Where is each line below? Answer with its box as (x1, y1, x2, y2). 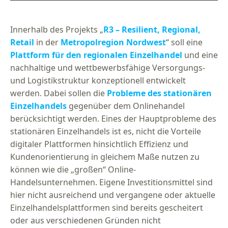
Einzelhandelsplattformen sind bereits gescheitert (10, 202, 203, 214)
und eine (182, 49, 218, 61)
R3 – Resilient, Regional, (103, 24, 201, 36)
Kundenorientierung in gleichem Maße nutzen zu (10, 151, 199, 163)
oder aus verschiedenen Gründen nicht (10, 215, 161, 226)
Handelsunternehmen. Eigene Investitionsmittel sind (10, 177, 213, 188)
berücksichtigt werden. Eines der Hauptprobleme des (10, 113, 216, 125)
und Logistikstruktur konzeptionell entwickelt (10, 75, 186, 87)
